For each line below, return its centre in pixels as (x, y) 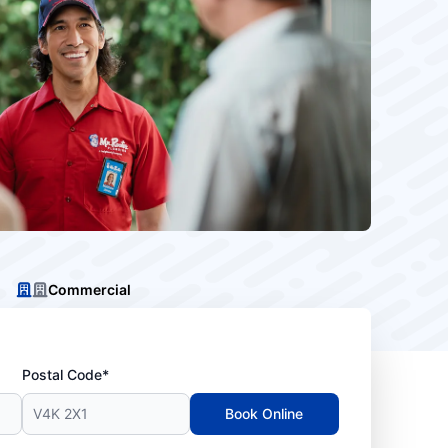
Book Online (264, 413)
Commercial (89, 289)
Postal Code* (66, 374)
